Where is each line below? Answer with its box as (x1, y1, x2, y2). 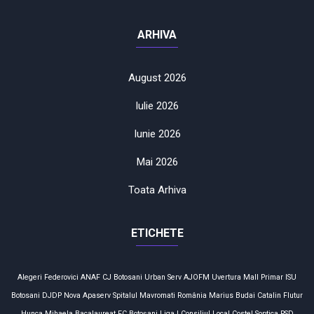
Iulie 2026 (135, 100, 179, 113)
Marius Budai (209, 291, 255, 301)
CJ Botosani (102, 273, 142, 282)
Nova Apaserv (64, 291, 111, 301)
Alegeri (18, 273, 42, 282)
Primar (261, 273, 283, 282)
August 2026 (128, 71, 186, 85)
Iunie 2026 (133, 128, 181, 141)
